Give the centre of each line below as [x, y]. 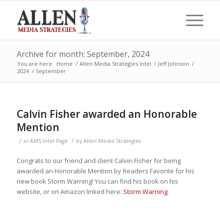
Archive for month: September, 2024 [83, 54]
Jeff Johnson [173, 64]
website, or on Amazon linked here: [70, 192]
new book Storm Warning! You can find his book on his [97, 181]
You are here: [35, 64]
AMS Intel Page [49, 141]
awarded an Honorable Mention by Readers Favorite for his [105, 171]
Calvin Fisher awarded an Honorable [107, 114]
